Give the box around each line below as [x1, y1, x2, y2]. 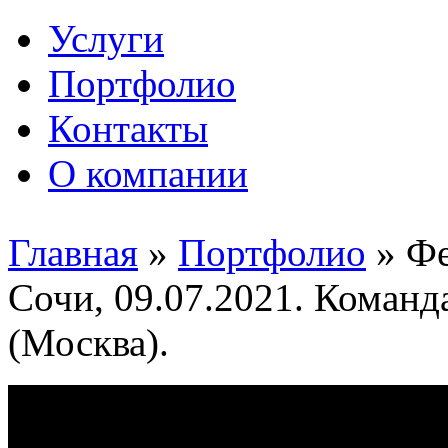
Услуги [48, 17, 164, 60]
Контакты [48, 107, 208, 150]
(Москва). [8, 321, 169, 364]
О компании [48, 152, 248, 195]
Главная [8, 231, 138, 274]
